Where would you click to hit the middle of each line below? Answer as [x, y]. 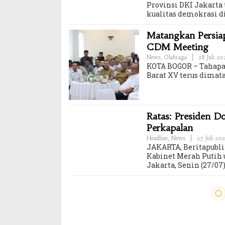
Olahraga [176, 57]
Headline [157, 138]
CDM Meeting [179, 47]
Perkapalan [170, 128]
